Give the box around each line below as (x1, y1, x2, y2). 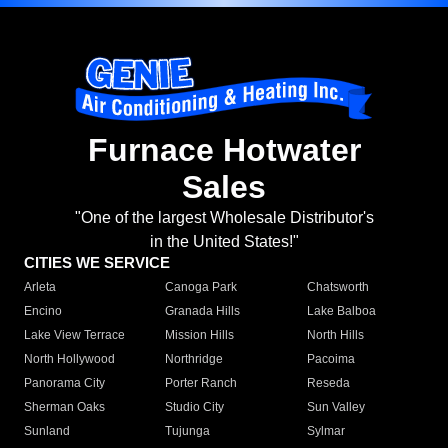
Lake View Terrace (24, 328, 125, 343)
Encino (24, 304, 62, 319)
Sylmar (306, 424, 345, 439)
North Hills (306, 328, 364, 343)
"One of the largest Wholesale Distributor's (74, 209, 374, 227)
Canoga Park (165, 280, 238, 295)
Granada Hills (165, 304, 241, 319)
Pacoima (306, 352, 355, 367)
